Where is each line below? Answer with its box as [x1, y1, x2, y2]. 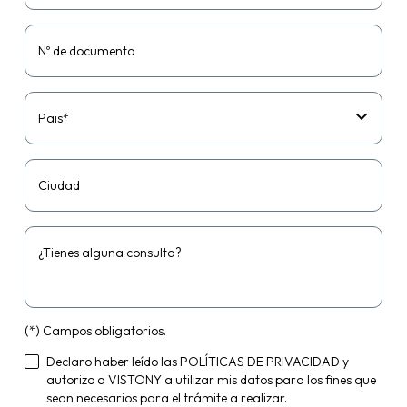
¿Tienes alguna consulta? [37, 244, 182, 261]
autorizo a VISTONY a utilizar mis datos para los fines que [45, 372, 376, 388]
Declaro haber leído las [45, 353, 180, 370]
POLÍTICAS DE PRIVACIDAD [179, 353, 340, 370]
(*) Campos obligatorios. [24, 323, 166, 339]
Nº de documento [37, 43, 134, 59]
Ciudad [37, 177, 80, 194]
